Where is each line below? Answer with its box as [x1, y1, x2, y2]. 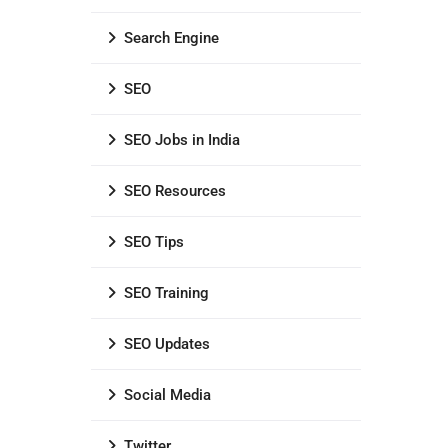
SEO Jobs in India [124, 131, 240, 149]
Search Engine [124, 29, 219, 47]
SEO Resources [124, 182, 226, 200]
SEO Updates [124, 335, 210, 353]
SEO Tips [124, 233, 184, 251]
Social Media [124, 386, 211, 404]
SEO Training [124, 284, 209, 302]
